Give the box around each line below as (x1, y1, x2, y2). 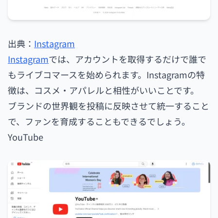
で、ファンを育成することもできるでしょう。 (8, 115, 190, 127)
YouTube (8, 130, 43, 143)
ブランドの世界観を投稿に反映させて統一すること (8, 99, 209, 112)
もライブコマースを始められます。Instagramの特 (8, 68, 205, 81)
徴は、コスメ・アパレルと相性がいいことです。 (8, 84, 199, 96)
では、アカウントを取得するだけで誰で (49, 53, 206, 65)
